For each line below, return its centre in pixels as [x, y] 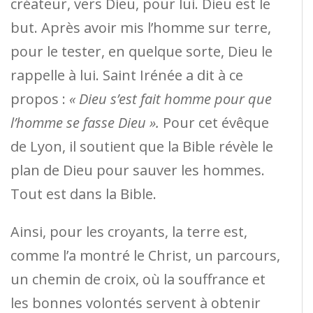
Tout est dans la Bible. [83, 194]
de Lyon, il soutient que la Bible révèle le [142, 146]
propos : [40, 99]
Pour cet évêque [214, 122]
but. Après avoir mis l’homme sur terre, [141, 27]
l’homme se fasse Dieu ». [85, 122]
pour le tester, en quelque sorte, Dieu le [141, 51]
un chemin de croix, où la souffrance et [138, 279]
